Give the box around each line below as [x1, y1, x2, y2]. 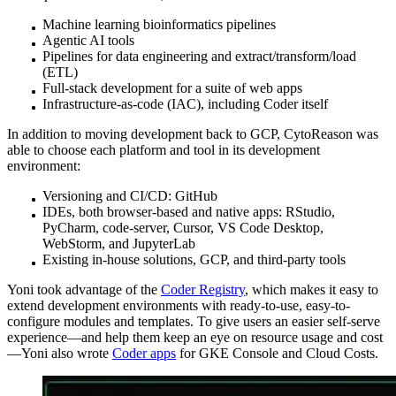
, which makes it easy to [245, 281, 378, 297]
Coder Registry [161, 281, 245, 297]
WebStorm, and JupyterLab [42, 235, 195, 251]
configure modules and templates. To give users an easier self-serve [7, 313, 380, 329]
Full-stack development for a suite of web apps [42, 80, 302, 95]
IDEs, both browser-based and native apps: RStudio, [42, 203, 335, 219]
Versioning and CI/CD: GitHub [42, 187, 217, 203]
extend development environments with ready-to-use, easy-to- [7, 297, 350, 313]
